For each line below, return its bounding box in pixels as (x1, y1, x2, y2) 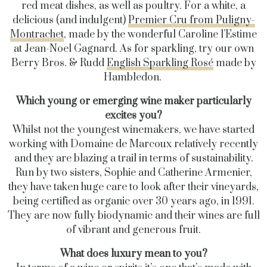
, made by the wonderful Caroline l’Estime (64, 28, 257, 41)
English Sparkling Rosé (106, 57, 213, 70)
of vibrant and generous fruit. (66, 223, 201, 237)
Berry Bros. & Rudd (11, 57, 107, 70)
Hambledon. (103, 71, 162, 84)
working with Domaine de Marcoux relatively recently (9, 138, 258, 151)
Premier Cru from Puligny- (128, 14, 255, 27)
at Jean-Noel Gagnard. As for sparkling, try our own (13, 42, 254, 55)
